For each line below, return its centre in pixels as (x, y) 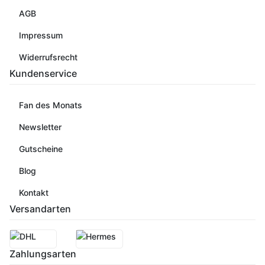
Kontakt (34, 192)
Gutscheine (41, 148)
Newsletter (40, 127)
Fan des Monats (51, 105)
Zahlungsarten (43, 253)
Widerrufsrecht (48, 57)
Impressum (41, 35)
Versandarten (40, 209)
